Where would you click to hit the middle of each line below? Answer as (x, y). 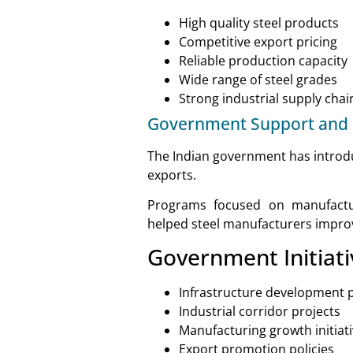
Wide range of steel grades (258, 79)
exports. (172, 175)
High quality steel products (259, 22)
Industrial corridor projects (260, 312)
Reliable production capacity (263, 60)
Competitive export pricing (258, 41)
